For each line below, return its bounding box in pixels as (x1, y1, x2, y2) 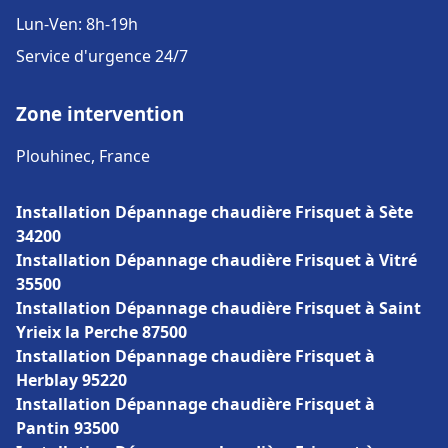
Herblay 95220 (16, 369, 127, 391)
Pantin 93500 (16, 417, 119, 439)
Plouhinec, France (16, 145, 150, 167)
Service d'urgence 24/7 (16, 45, 188, 67)
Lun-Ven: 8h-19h (16, 13, 138, 35)
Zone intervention (16, 101, 184, 126)
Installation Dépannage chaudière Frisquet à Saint (16, 297, 421, 319)
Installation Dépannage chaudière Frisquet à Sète (16, 201, 413, 223)
